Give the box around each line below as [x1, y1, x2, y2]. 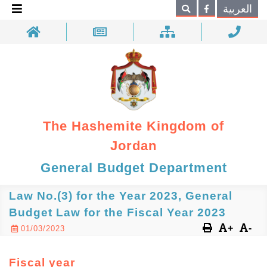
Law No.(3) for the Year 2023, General [9, 190, 232, 203]
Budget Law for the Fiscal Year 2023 [9, 206, 226, 219]
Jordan [110, 138, 157, 154]
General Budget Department [40, 160, 227, 176]
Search [6, 8, 40, 18]
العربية [223, 3, 252, 15]
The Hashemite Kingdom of [43, 119, 224, 134]
